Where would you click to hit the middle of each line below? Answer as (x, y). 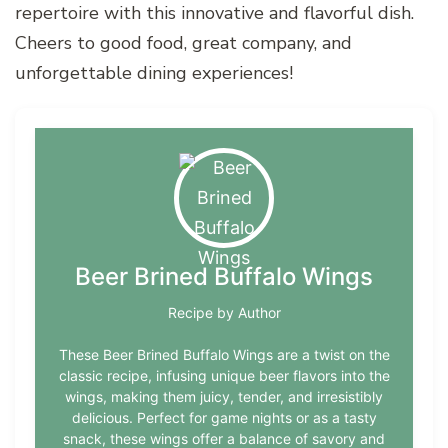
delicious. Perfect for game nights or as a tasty (224, 417)
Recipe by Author (224, 312)
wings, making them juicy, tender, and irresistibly (224, 396)
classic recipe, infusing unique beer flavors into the (224, 375)
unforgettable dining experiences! (154, 72)
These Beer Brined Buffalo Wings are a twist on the (224, 354)
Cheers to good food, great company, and (183, 42)
